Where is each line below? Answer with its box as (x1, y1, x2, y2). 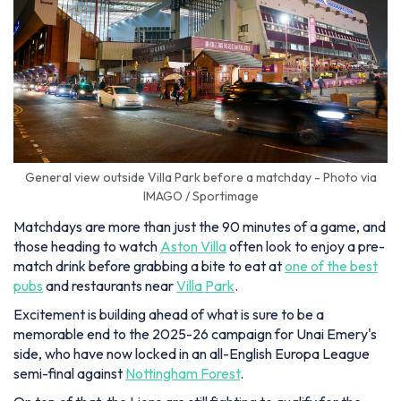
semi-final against (13, 364, 125, 383)
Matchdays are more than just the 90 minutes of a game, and (13, 218, 386, 236)
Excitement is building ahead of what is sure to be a (13, 305, 324, 324)
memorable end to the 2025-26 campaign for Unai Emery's (13, 325, 377, 344)
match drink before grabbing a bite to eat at (13, 257, 285, 276)
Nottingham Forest (125, 364, 240, 383)
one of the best (285, 257, 378, 276)
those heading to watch (13, 237, 160, 256)
